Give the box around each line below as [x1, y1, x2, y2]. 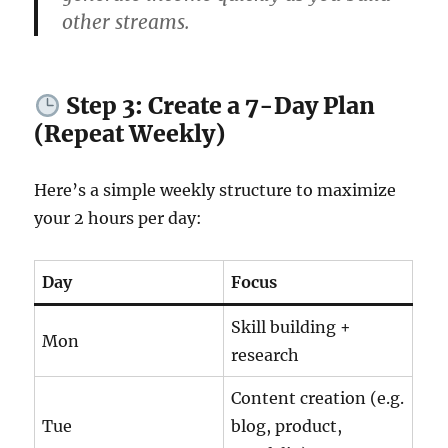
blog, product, [231, 416, 343, 437]
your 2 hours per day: [34, 208, 203, 229]
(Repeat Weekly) [34, 119, 226, 149]
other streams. [62, 10, 191, 35]
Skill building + [231, 317, 352, 338]
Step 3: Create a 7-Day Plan [60, 91, 375, 121]
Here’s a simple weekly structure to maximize [34, 180, 397, 201]
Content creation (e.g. [231, 388, 405, 409]
